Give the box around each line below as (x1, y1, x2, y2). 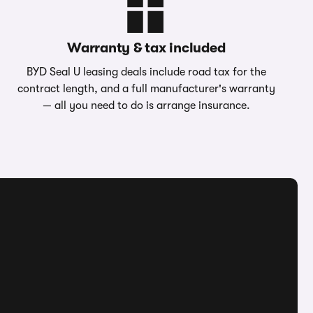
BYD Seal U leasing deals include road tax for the (26, 66, 266, 78)
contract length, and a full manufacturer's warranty (17, 82, 275, 95)
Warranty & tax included (67, 40, 226, 56)
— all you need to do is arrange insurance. (42, 99, 250, 112)
